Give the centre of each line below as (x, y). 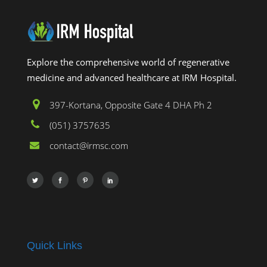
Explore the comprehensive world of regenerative (128, 62)
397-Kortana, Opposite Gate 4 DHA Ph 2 (131, 105)
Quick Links (55, 246)
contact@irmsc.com (89, 146)
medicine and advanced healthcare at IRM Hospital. (132, 78)
